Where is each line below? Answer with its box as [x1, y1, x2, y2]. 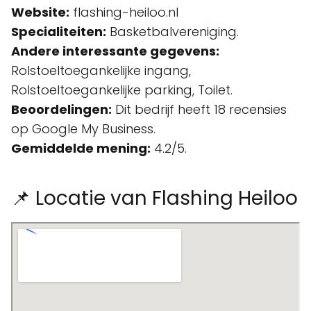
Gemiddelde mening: [11, 140, 151, 157]
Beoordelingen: [11, 101, 112, 118]
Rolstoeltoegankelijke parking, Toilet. [11, 81, 233, 99]
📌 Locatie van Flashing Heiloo [11, 185, 298, 212]
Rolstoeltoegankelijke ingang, [11, 62, 191, 79]
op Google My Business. [11, 120, 155, 137]
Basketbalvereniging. [106, 23, 239, 40]
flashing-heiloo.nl [69, 3, 178, 21]
